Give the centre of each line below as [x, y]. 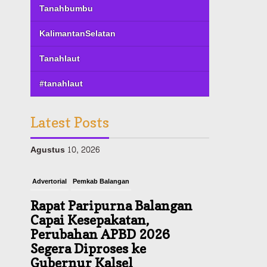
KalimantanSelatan [78, 33]
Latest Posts [70, 122]
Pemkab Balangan [101, 160]
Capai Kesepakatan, [90, 199]
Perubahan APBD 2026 [100, 213]
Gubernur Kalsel [82, 242]
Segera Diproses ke [89, 227]
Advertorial [50, 160]
